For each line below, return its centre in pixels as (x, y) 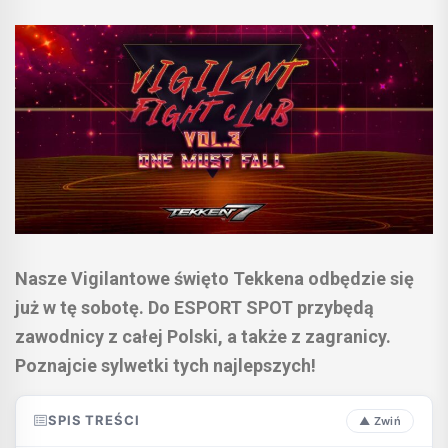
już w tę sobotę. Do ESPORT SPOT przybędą (194, 307)
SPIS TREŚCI (93, 420)
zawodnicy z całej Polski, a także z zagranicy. (203, 336)
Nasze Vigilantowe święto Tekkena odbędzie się (214, 278)
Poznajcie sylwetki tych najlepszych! (165, 365)
